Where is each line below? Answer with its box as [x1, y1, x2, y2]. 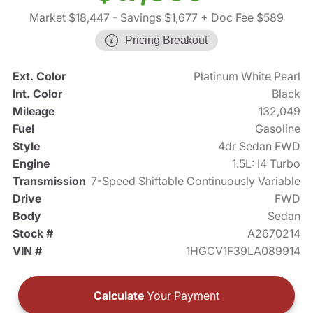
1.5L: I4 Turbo [232, 156, 301, 171]
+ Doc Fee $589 [198, 10, 284, 25]
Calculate [94, 289, 144, 303]
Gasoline [255, 122, 301, 136]
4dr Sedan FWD [218, 139, 301, 154]
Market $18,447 [29, 10, 110, 25]
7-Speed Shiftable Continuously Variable [91, 174, 301, 189]
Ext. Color [12, 69, 66, 84]
